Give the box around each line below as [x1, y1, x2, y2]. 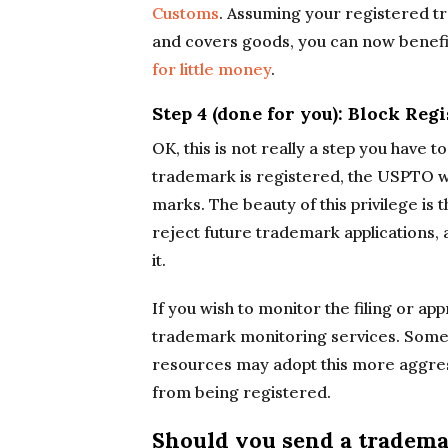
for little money [152, 59, 271, 79]
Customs [152, 3, 219, 23]
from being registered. [152, 382, 331, 402]
